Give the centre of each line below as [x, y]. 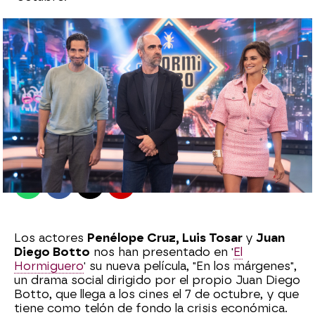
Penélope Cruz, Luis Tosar [166, 238]
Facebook [85, 191]
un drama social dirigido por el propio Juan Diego [157, 281]
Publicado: [50, 152]
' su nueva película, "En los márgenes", [190, 266]
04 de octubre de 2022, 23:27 [155, 152]
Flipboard [148, 191]
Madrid [57, 136]
